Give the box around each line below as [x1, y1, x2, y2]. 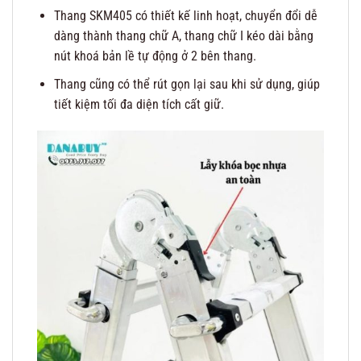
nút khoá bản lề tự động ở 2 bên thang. [53, 48, 256, 64]
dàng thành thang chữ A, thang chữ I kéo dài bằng [53, 27, 313, 44]
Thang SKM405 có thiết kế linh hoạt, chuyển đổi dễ [53, 7, 317, 23]
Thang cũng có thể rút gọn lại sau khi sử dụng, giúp [53, 76, 320, 92]
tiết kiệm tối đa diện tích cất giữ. [53, 96, 224, 112]
